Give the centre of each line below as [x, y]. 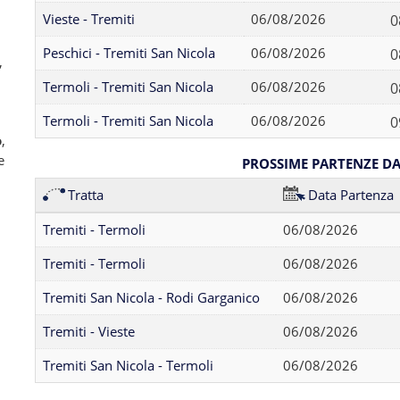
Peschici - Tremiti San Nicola [129, 53]
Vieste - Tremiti [88, 19]
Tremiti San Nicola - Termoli [128, 365]
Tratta [85, 195]
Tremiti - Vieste [88, 331]
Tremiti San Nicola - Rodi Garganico [151, 297]
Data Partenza [350, 195]
